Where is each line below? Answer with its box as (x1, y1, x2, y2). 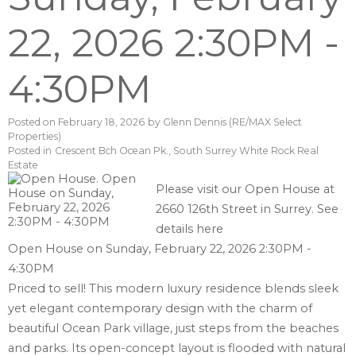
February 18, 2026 (58, 116, 145, 129)
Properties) (8, 130, 61, 143)
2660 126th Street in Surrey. (156, 202, 318, 217)
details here (156, 222, 224, 237)
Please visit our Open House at (156, 182, 335, 197)
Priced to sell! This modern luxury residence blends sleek (8, 281, 339, 296)
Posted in (8, 145, 52, 157)
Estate (8, 159, 38, 172)
